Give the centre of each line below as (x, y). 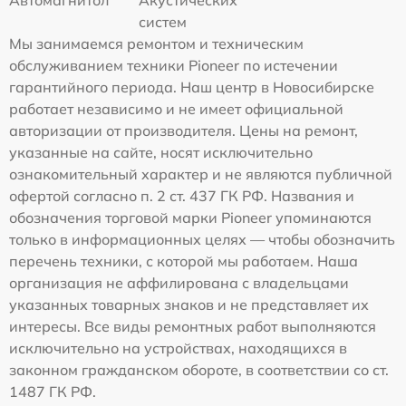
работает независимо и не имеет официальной (176, 109)
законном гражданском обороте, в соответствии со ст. (199, 370)
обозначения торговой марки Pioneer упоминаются (190, 218)
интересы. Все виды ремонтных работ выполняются (193, 327)
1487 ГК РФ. (53, 392)
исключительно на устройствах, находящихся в (178, 348)
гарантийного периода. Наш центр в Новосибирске (192, 87)
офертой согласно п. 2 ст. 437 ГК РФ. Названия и (182, 196)
